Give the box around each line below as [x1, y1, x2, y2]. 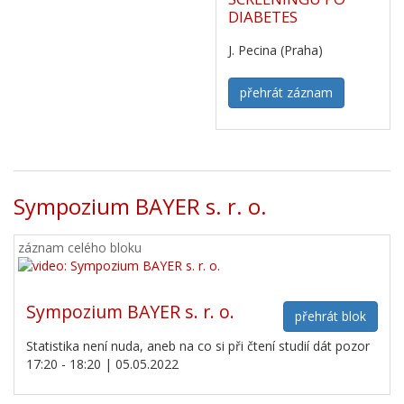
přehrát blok [295, 307, 366, 325]
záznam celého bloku [18, 238, 142, 256]
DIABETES [228, 5, 298, 27]
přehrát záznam [240, 83, 333, 101]
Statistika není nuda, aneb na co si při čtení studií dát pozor [26, 336, 370, 354]
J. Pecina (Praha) [228, 41, 323, 59]
